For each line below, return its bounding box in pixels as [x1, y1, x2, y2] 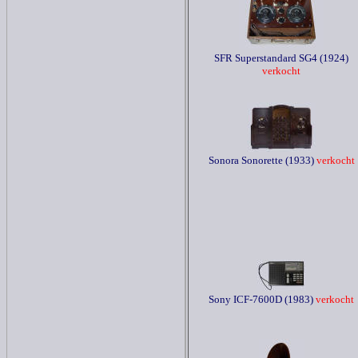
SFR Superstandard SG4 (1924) [214, 52, 348, 64]
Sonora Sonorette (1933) [208, 154, 314, 166]
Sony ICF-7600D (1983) [209, 293, 313, 305]
